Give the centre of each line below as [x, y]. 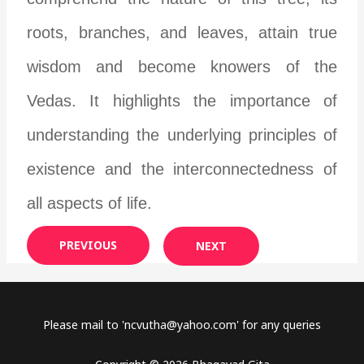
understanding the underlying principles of [182, 134]
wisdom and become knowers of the [182, 66]
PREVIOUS [89, 245]
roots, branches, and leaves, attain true [182, 32]
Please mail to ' [84, 324]
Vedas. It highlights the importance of [182, 100]
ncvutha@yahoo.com [180, 324]
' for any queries [279, 324]
